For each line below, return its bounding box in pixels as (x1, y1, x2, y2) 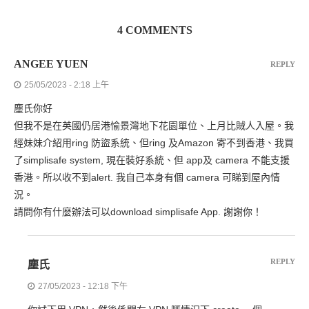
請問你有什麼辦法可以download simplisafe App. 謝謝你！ (14, 206, 262, 217)
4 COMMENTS (117, 23, 192, 36)
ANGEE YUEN (14, 57, 88, 70)
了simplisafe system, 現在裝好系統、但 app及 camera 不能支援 (14, 154, 290, 166)
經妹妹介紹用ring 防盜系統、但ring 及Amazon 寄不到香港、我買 (14, 137, 294, 148)
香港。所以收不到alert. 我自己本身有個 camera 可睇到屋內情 (14, 171, 280, 183)
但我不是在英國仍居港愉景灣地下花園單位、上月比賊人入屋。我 (14, 119, 294, 131)
